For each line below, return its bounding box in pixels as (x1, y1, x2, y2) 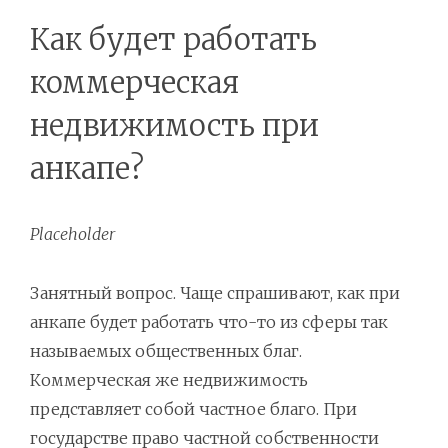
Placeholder (30, 224, 115, 245)
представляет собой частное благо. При (30, 399, 357, 420)
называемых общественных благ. (30, 341, 302, 362)
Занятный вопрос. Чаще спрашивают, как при (30, 283, 400, 304)
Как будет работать (30, 21, 317, 59)
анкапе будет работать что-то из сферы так (30, 312, 388, 333)
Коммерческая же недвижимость (30, 370, 308, 391)
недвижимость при (30, 107, 319, 145)
